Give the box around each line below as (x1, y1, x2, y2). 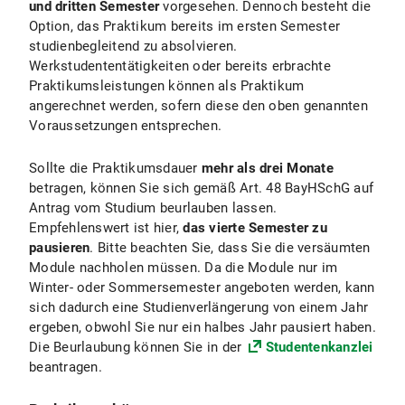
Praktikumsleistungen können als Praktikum (29, 78, 305, 94)
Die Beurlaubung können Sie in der (29, 339, 246, 355)
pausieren (29, 240, 90, 256)
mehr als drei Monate (201, 160, 334, 176)
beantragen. (29, 359, 102, 375)
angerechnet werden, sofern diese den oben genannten (29, 98, 368, 114)
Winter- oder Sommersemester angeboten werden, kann (29, 279, 375, 296)
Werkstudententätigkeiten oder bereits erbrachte (29, 58, 331, 74)
